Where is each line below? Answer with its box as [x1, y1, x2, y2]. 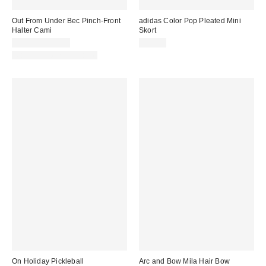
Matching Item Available [14, 51, 97, 60]
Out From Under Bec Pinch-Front [12, 17, 121, 26]
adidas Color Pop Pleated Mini [139, 17, 241, 26]
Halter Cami [12, 26, 52, 35]
